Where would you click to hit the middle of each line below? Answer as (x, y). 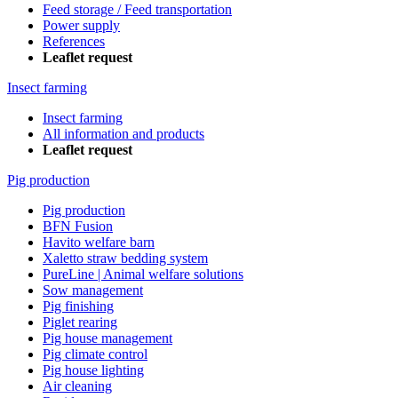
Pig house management (107, 338)
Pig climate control (95, 354)
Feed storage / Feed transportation (137, 10)
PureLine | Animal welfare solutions (143, 275)
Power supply (81, 26)
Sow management (93, 291)
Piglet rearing (80, 322)
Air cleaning (77, 386)
